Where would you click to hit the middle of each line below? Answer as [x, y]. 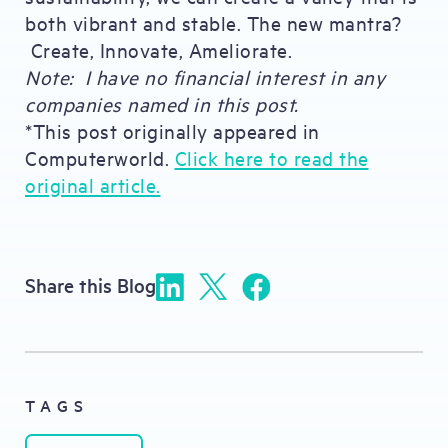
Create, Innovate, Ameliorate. [158, 49]
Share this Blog [90, 285]
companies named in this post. [162, 103]
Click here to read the [271, 157]
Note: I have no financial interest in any [205, 76]
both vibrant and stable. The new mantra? [213, 22]
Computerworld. [100, 157]
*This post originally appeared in [172, 130]
